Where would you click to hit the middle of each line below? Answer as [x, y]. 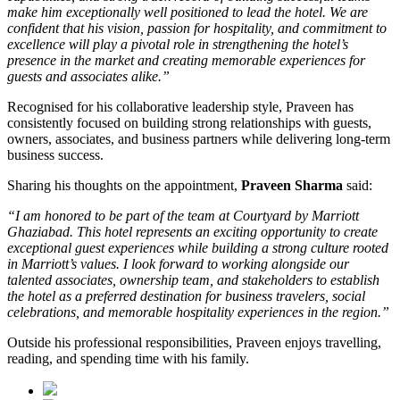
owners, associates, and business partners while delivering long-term [199, 138]
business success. [55, 154]
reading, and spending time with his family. [128, 358]
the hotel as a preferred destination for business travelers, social [186, 296]
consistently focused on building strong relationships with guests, [189, 122]
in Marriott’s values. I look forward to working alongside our [178, 263]
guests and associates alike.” [88, 76]
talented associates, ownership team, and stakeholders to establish [193, 279]
